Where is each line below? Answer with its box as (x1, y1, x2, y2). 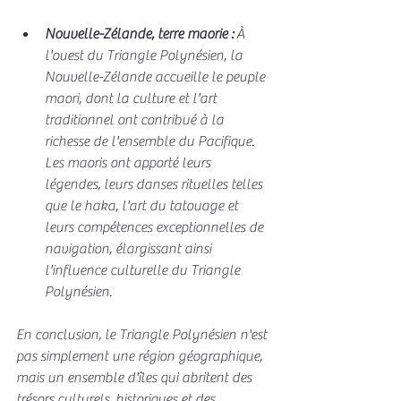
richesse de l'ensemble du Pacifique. (45, 132, 258, 149)
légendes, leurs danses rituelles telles (45, 175, 266, 192)
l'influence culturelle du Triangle (45, 261, 243, 278)
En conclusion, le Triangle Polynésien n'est (16, 326, 270, 343)
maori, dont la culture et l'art (45, 90, 220, 107)
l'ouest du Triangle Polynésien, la (45, 47, 246, 64)
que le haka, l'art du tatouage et (45, 197, 242, 214)
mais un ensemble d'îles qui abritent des (16, 369, 255, 386)
